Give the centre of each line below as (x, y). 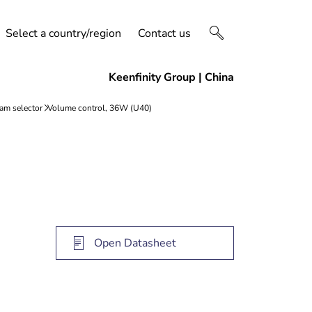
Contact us (164, 33)
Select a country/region (63, 33)
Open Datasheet (135, 243)
